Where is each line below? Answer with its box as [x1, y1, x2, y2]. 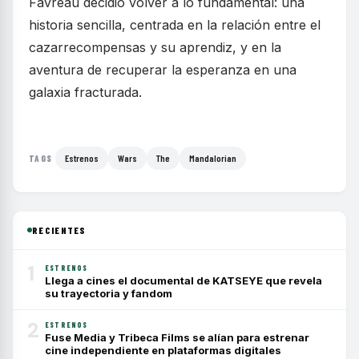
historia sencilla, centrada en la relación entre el [29, 16, 321, 33]
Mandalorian [189, 151, 237, 163]
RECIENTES [32, 224, 87, 236]
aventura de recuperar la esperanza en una [29, 61, 296, 78]
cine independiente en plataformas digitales [45, 343, 281, 357]
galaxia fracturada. [29, 83, 142, 100]
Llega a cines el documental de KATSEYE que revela [45, 273, 322, 287]
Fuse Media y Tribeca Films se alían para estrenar [45, 330, 309, 344]
